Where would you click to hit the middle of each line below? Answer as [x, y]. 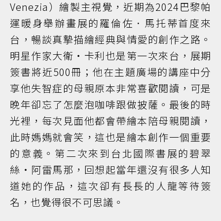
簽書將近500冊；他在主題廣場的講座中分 [110, 72]
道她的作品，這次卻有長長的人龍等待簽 [110, 185]
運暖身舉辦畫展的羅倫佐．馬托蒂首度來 [110, 23]
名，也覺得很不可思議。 [67, 202]
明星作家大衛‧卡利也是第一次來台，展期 [110, 55]
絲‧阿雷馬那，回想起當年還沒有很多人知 [110, 169]
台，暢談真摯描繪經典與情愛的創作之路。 [110, 39]
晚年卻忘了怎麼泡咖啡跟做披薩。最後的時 [110, 104]
